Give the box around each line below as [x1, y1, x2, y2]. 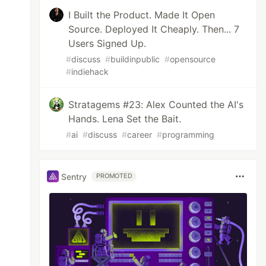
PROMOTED [96, 172, 132, 180]
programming [162, 129, 215, 140]
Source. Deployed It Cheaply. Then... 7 [68, 23, 240, 35]
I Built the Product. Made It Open [68, 9, 216, 21]
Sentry [61, 171, 87, 182]
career [127, 129, 153, 140]
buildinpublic [110, 54, 160, 64]
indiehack [71, 66, 109, 77]
